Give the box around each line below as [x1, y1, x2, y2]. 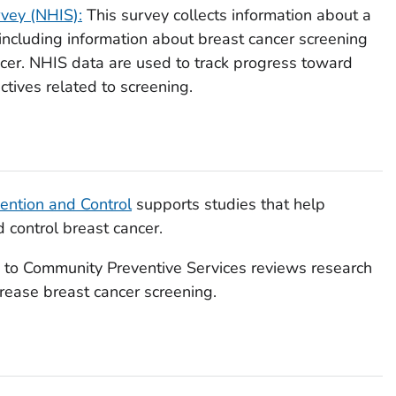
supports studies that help [131, 193, 325, 215]
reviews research [246, 256, 372, 278]
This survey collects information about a [81, 4, 371, 26]
